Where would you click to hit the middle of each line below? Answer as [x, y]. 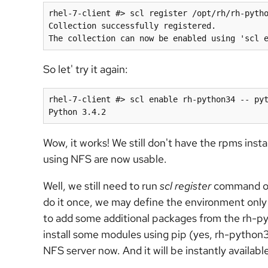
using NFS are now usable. [105, 159]
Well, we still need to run [101, 186]
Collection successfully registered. [132, 26]
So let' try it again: [86, 69]
